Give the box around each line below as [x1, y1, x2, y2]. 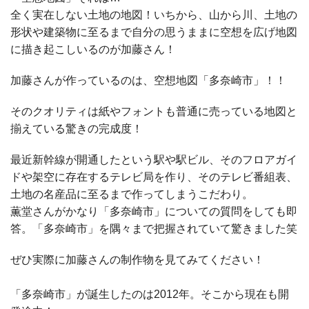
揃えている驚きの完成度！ [10, 122, 143, 134]
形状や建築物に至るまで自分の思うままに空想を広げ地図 [10, 26, 297, 38]
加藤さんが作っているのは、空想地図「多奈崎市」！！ [10, 74, 286, 86]
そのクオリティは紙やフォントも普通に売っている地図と [10, 105, 297, 117]
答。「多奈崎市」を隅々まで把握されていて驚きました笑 [10, 222, 297, 235]
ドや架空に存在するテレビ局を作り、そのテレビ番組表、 [10, 170, 297, 183]
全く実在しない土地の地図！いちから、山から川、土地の [10, 8, 297, 21]
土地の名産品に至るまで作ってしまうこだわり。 [10, 188, 253, 200]
